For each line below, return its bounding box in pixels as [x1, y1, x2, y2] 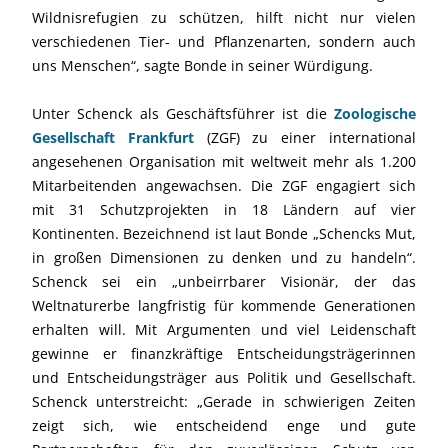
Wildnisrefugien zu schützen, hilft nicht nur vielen [32, 7, 416, 27]
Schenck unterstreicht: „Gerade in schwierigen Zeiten [32, 391, 416, 411]
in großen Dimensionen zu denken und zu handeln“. [32, 247, 416, 267]
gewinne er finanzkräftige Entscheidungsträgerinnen [32, 343, 416, 363]
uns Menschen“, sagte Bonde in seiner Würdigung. [32, 55, 373, 75]
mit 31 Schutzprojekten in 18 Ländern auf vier [32, 199, 416, 219]
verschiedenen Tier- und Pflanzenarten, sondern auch [32, 31, 416, 51]
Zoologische [334, 103, 416, 123]
